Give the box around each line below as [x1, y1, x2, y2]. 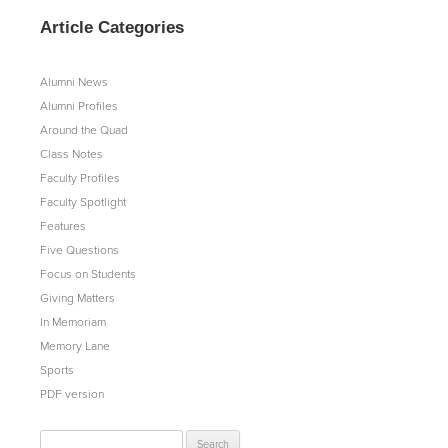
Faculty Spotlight [40, 195, 126, 210]
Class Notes [40, 147, 103, 162]
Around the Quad [40, 123, 128, 138]
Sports [40, 363, 74, 378]
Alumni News [40, 75, 108, 90]
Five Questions [40, 243, 119, 258]
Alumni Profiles [40, 99, 118, 114]
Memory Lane [40, 339, 110, 354]
